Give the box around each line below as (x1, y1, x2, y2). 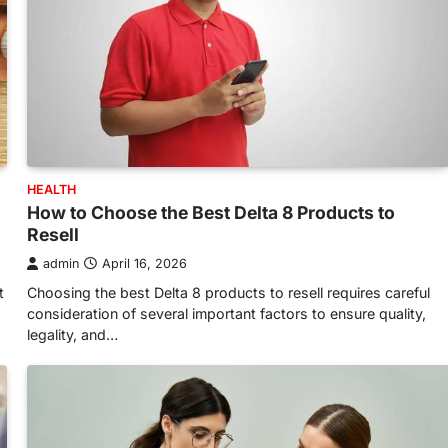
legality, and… (27, 326, 118, 344)
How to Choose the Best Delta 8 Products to (27, 202, 395, 224)
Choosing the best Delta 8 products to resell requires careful (27, 284, 430, 302)
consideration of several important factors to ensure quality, (27, 305, 426, 323)
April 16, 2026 (102, 256, 187, 272)
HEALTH (27, 182, 76, 198)
